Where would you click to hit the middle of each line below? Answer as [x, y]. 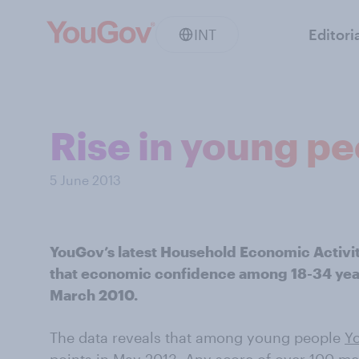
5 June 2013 [85, 180]
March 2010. [94, 295]
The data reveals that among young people [197, 337]
